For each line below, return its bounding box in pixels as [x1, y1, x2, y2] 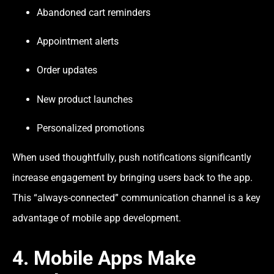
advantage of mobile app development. [12, 212, 181, 224]
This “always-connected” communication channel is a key [12, 191, 261, 204]
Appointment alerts [37, 35, 119, 48]
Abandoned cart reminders [37, 6, 150, 18]
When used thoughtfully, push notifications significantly [12, 151, 251, 163]
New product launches [37, 93, 133, 105]
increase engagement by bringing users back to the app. [12, 171, 253, 183]
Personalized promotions [37, 122, 144, 135]
